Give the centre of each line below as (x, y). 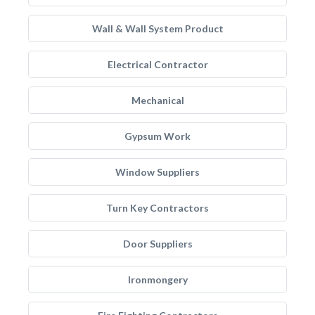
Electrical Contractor (157, 64)
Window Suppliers (157, 172)
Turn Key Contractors (157, 208)
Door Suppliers (157, 244)
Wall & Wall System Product (157, 28)
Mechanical (157, 100)
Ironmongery (157, 279)
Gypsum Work (157, 136)
